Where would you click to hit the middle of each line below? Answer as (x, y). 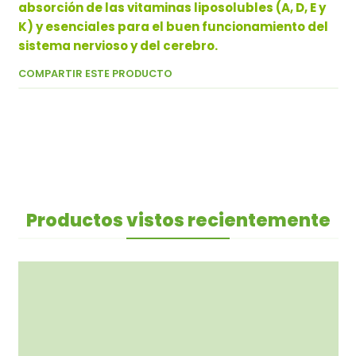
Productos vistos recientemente (178, 221)
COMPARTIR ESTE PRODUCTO (95, 74)
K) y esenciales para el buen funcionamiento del (173, 27)
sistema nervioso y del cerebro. (118, 46)
